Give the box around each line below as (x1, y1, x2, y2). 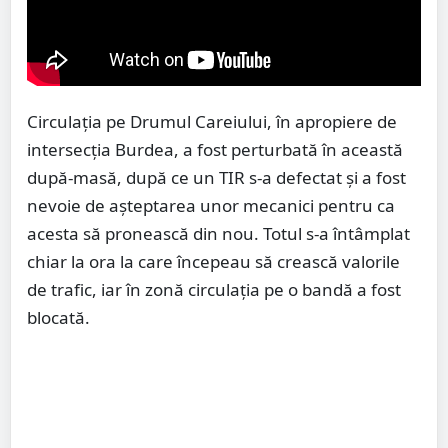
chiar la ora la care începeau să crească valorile (27, 249, 400, 273)
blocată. (27, 305, 90, 329)
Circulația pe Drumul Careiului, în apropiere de (27, 109, 397, 133)
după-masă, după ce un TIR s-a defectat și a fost (27, 165, 406, 189)
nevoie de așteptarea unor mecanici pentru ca (27, 193, 395, 217)
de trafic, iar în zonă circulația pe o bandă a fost (27, 277, 401, 301)
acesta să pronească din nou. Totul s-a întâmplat (27, 221, 410, 245)
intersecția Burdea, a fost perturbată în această (27, 137, 403, 161)
